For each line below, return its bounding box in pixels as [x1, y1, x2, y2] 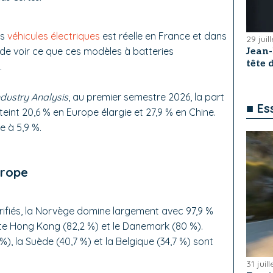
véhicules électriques [7, 30, 100, 43]
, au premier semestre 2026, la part [68, 91, 224, 104]
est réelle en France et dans [100, 30, 227, 43]
